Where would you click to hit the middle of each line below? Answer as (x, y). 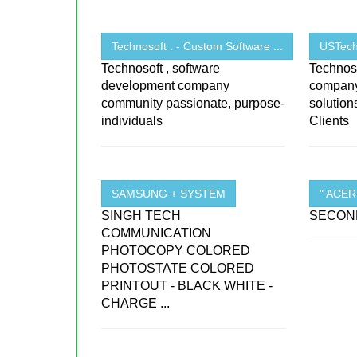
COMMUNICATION (157, 233)
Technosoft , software (161, 69)
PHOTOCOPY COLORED (176, 251)
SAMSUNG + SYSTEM (169, 194)
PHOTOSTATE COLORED (178, 269)
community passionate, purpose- (193, 104)
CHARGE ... (136, 304)
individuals (132, 121)
